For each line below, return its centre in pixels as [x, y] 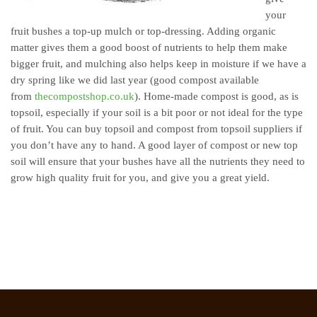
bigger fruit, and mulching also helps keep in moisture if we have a [158, 64]
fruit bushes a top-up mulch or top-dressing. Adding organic [143, 31]
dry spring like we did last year [80, 80]
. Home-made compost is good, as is [218, 96]
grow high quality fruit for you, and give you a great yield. [140, 178]
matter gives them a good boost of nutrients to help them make [149, 47]
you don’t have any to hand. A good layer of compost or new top [154, 145]
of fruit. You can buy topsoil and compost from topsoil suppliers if [156, 129]
